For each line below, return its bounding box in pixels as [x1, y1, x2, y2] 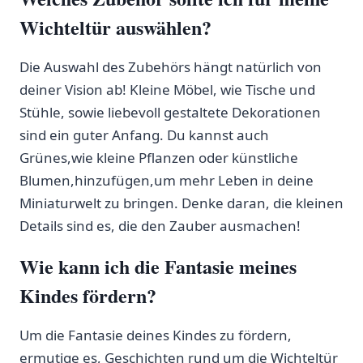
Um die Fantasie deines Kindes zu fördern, [19, 325, 292, 344]
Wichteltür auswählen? [19, 12, 211, 41]
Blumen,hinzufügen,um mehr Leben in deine [19, 170, 314, 190]
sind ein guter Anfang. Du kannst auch [19, 125, 269, 144]
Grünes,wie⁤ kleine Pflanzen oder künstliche [19, 147, 298, 167]
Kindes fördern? [19, 280, 156, 310]
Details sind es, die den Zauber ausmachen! [19, 216, 301, 235]
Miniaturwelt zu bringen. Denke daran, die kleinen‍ [19, 193, 344, 212]
